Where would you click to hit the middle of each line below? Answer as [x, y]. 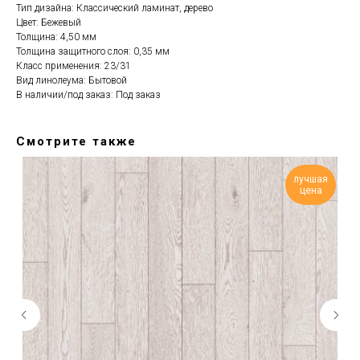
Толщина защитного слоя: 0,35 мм [93, 52]
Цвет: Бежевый [49, 23]
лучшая [311, 180]
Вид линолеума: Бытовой [72, 81]
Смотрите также [76, 142]
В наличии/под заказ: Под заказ [88, 95]
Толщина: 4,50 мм [56, 37]
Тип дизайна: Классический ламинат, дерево [115, 8]
